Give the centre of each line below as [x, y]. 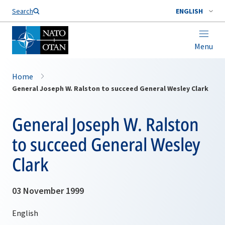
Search [23, 11]
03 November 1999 [48, 191]
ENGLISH [189, 11]
